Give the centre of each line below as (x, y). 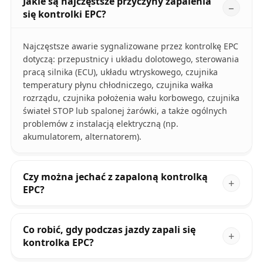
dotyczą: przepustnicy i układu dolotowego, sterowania (131, 59)
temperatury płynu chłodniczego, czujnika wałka (118, 85)
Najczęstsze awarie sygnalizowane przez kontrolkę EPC (130, 46)
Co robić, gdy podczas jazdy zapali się (109, 230)
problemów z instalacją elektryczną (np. (100, 124)
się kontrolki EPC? (64, 14)
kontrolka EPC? (58, 243)
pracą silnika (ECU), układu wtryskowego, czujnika (120, 72)
